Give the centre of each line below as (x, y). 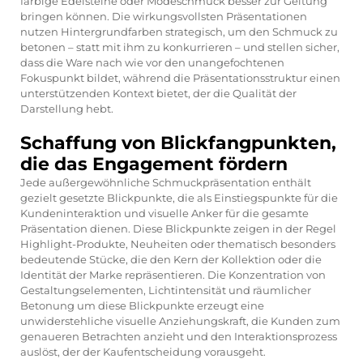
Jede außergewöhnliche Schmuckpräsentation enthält (166, 182)
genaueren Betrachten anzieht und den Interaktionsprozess (179, 336)
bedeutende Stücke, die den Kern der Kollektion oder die (171, 259)
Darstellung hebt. (67, 108)
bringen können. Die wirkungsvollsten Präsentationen (164, 16)
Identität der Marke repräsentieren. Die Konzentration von (173, 274)
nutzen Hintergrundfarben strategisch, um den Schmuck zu (179, 31)
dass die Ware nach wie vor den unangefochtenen (152, 62)
